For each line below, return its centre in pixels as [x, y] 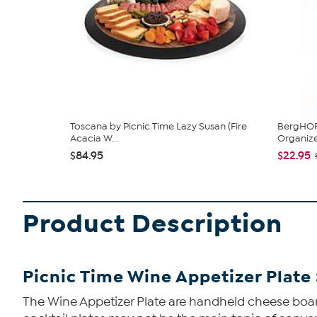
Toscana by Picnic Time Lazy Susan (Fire [158, 127]
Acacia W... [94, 139]
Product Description [152, 224]
